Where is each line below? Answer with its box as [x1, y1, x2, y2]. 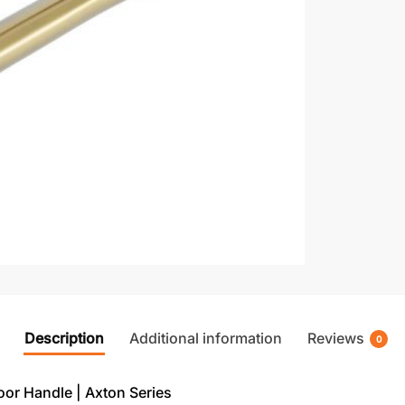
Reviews [307, 329, 364, 348]
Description [24, 329, 104, 348]
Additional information [129, 329, 282, 348]
